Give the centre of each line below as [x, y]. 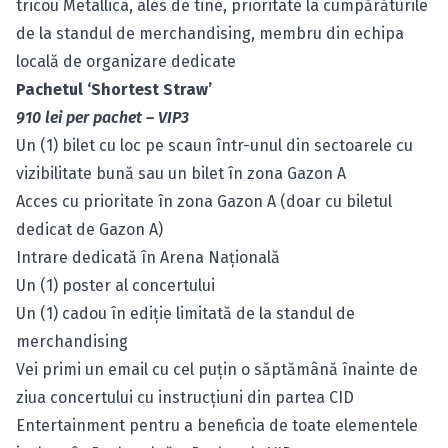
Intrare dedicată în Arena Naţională [148, 257]
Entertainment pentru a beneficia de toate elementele [217, 425]
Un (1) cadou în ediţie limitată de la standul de [185, 313]
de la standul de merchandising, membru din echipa [210, 33]
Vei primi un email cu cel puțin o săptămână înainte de [217, 369]
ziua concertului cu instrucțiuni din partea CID [185, 397]
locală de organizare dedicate [126, 61]
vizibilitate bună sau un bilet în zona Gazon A [181, 173]
